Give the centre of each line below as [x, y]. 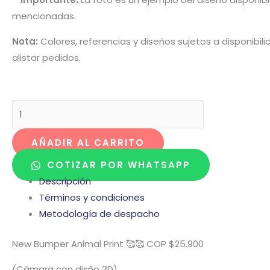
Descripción [65, 181]
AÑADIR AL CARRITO [88, 143]
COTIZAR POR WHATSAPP [117, 165]
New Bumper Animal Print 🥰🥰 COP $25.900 [108, 243]
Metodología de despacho [99, 214]
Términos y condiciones [92, 198]
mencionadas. [44, 16]
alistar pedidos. [46, 57]
